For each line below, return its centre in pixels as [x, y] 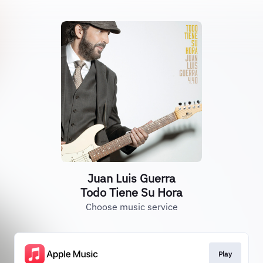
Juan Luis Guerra [131, 178]
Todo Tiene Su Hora [131, 192]
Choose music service [131, 207]
